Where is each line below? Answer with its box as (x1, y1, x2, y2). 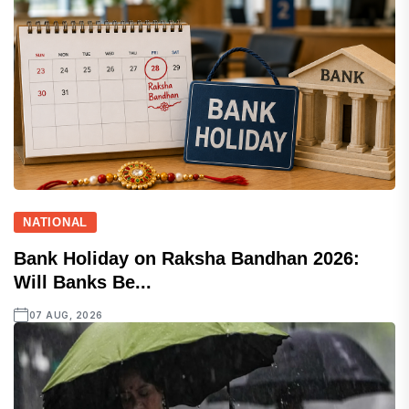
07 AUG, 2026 (28, 309, 103, 321)
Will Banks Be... (14, 272, 152, 293)
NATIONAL (23, 215, 89, 230)
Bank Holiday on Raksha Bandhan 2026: (14, 248, 360, 269)
